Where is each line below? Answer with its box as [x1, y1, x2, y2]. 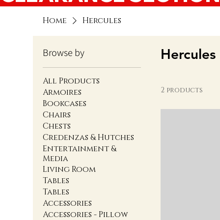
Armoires [43, 87, 82, 98]
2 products [161, 85, 203, 95]
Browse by [43, 46, 85, 59]
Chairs [43, 110, 71, 121]
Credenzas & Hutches [43, 132, 135, 143]
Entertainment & [43, 143, 117, 155]
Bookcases [43, 98, 87, 110]
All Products [43, 76, 100, 87]
